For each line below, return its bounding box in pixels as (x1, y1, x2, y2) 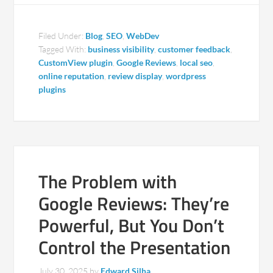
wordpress (166, 71, 207, 81)
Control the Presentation (38, 233, 231, 261)
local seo (180, 57, 213, 68)
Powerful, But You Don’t (38, 211, 225, 239)
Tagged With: (38, 44, 88, 54)
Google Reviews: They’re (38, 190, 230, 218)
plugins (38, 84, 66, 94)
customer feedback (158, 44, 231, 54)
